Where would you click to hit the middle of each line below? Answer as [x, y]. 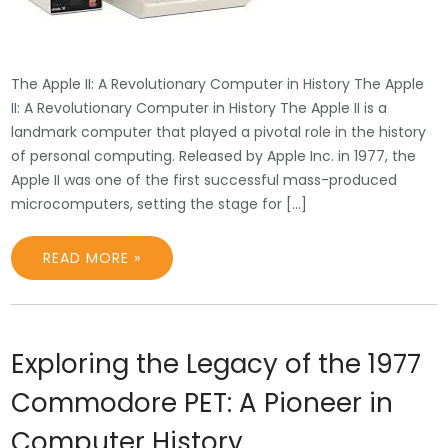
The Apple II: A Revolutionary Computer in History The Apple [218, 84]
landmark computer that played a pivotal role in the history [219, 132]
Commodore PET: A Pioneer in [202, 403]
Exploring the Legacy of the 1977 [216, 364]
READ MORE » [92, 258]
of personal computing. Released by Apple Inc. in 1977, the [214, 156]
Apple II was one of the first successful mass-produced [204, 180]
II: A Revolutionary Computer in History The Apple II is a [199, 108]
